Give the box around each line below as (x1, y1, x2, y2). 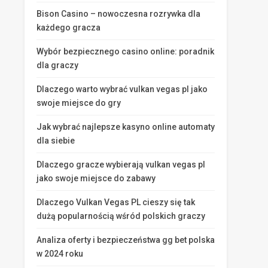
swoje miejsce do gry (36, 98, 121, 108)
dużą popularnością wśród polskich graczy (36, 211, 205, 221)
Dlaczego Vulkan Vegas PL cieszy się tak (36, 197, 195, 207)
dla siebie (36, 136, 75, 145)
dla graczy (36, 60, 78, 70)
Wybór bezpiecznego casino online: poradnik (36, 47, 214, 56)
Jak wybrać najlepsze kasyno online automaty (36, 122, 215, 132)
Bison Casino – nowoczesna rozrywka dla (36, 9, 200, 19)
